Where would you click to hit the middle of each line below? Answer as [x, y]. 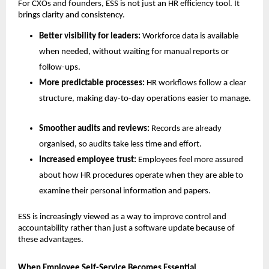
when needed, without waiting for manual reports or [134, 52]
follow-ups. [60, 68]
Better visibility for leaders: [91, 37]
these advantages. [51, 240]
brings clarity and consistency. [71, 15]
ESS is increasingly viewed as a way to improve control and [122, 217]
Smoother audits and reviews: [95, 129]
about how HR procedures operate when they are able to [141, 176]
